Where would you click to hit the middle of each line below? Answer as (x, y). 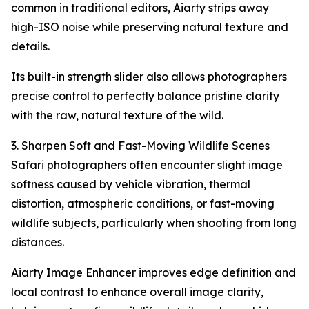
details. (30, 47)
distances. (38, 242)
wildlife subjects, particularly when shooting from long (154, 223)
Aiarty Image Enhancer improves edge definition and (153, 273)
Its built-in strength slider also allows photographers (149, 77)
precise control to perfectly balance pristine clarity (145, 96)
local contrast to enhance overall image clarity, (137, 292)
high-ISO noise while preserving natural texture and (150, 27)
